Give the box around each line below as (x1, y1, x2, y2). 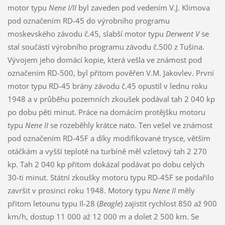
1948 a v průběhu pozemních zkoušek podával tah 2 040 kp (7, 93, 215, 104)
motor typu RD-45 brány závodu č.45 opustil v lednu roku (7, 80, 207, 91)
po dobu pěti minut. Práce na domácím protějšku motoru (7, 106, 205, 117)
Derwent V (165, 28, 199, 39)
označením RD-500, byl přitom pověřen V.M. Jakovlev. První (7, 67, 214, 78)
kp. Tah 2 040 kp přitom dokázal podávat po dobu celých (7, 159, 204, 169)
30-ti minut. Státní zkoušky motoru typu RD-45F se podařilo (7, 172, 214, 182)
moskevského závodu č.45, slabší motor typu (7, 28, 166, 39)
